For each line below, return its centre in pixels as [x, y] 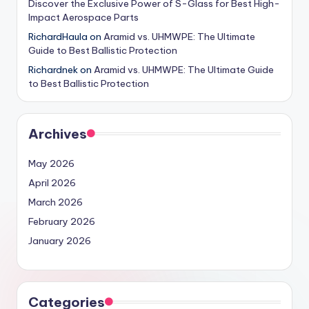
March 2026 [56, 202]
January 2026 [60, 241]
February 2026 [62, 222]
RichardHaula [58, 37]
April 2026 [52, 183]
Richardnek [53, 70]
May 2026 [51, 164]
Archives [58, 134]
